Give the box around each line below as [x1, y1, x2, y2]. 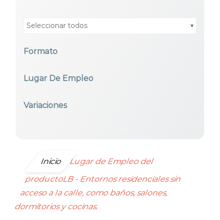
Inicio [39, 157, 63, 166]
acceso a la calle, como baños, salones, [19, 188, 170, 197]
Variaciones [24, 101, 67, 110]
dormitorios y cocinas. [13, 202, 100, 211]
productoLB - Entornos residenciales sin [24, 174, 184, 184]
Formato [24, 47, 57, 56]
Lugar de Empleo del [68, 157, 156, 166]
